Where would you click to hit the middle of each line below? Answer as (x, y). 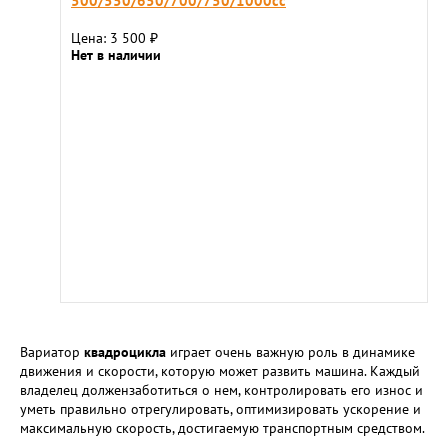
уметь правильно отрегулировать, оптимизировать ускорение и (220, 409)
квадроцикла (125, 352)
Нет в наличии (116, 55)
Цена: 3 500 (110, 38)
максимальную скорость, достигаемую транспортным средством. (222, 428)
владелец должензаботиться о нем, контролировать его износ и (221, 390)
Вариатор (52, 352)
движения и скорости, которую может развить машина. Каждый (220, 371)
